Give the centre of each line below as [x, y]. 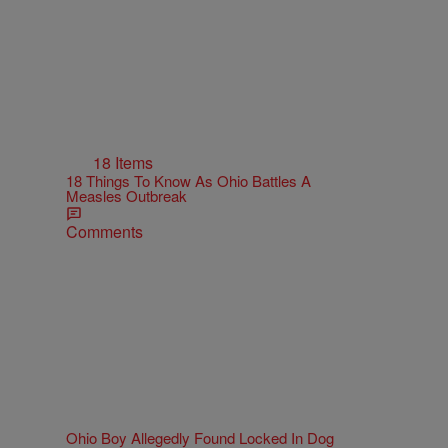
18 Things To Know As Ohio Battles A [188, 180]
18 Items [123, 162]
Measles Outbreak [126, 195]
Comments [104, 231]
